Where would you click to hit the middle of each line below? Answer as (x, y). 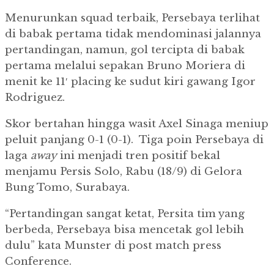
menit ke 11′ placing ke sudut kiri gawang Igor (130, 82)
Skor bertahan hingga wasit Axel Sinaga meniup (137, 124)
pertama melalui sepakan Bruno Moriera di (125, 66)
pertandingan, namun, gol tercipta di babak (125, 50)
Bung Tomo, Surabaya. (67, 188)
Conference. (38, 262)
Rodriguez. (35, 98)
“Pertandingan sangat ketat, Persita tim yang (125, 214)
